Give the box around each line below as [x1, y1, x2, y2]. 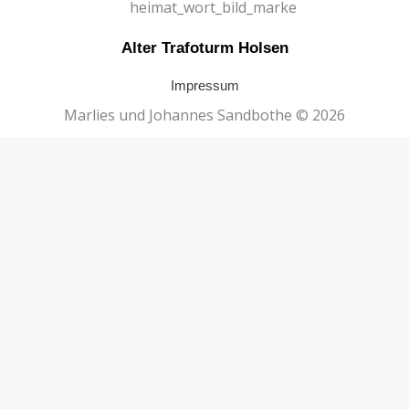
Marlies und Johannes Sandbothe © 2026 [64, 105, 345, 126]
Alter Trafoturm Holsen [121, 39, 288, 58]
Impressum [170, 78, 239, 94]
